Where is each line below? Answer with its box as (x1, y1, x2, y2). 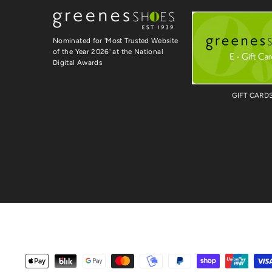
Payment (25, 253, 64, 265)
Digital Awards (53, 58, 103, 67)
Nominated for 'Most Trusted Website (53, 36, 178, 46)
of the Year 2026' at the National (53, 47, 163, 56)
